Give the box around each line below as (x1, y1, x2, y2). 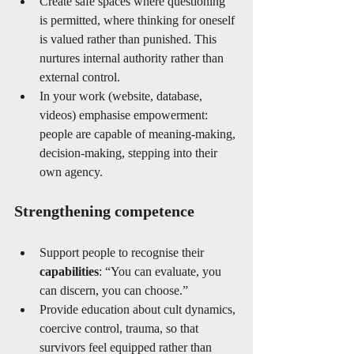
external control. (40, 70, 120, 84)
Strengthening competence (14, 202, 194, 220)
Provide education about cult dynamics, (40, 303, 239, 316)
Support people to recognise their (40, 246, 207, 259)
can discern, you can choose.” (40, 284, 188, 297)
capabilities (40, 265, 99, 278)
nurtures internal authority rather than (40, 51, 227, 65)
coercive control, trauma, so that (40, 322, 201, 335)
